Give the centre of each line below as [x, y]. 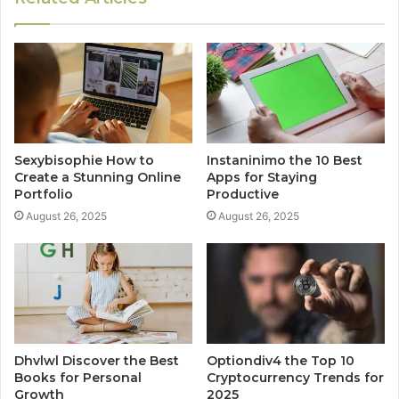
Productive [243, 195]
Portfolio [44, 195]
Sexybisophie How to [84, 161]
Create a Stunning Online [98, 178]
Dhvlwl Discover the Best [97, 361]
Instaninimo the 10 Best [285, 161]
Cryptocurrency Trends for [295, 378]
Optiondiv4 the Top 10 [281, 361]
